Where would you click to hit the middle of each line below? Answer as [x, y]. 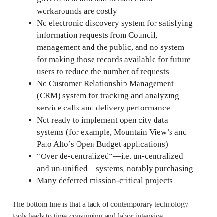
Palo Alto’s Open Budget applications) [102, 144]
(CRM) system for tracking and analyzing [108, 95]
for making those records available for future [114, 59]
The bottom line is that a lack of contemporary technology [100, 204]
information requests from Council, [97, 35]
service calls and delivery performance [103, 108]
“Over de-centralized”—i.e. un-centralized [110, 156]
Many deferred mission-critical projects [105, 180]
